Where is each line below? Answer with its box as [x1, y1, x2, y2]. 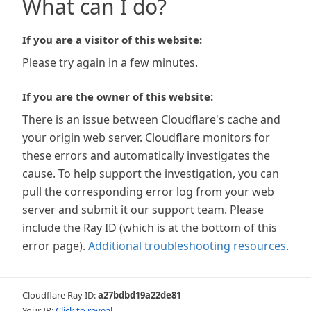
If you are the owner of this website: [22, 90, 213, 103]
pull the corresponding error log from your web [22, 184, 274, 199]
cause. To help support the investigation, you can [22, 166, 279, 181]
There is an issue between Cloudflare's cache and [22, 112, 280, 127]
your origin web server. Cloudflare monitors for [22, 130, 270, 145]
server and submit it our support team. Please [22, 202, 264, 217]
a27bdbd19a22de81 [98, 289, 181, 301]
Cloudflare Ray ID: [22, 289, 98, 301]
